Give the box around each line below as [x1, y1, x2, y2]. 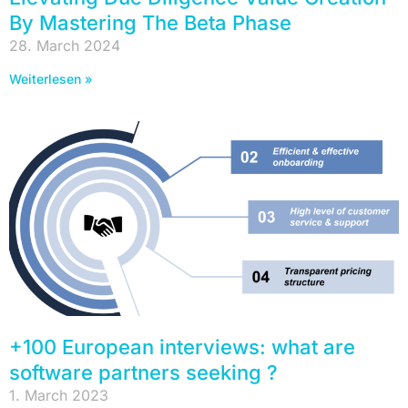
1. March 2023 [9, 385, 108, 404]
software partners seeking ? [9, 360, 278, 384]
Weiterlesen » [9, 70, 93, 87]
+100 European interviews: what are [9, 334, 355, 359]
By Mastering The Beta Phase [9, 10, 291, 35]
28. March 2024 [9, 36, 120, 55]
